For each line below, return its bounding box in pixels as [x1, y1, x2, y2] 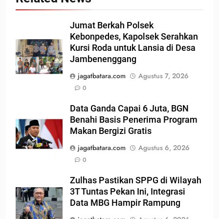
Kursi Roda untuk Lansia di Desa [70, 43, 196, 53]
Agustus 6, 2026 [138, 142, 190, 153]
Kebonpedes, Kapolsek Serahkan [70, 31, 198, 42]
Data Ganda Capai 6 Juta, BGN [70, 103, 189, 113]
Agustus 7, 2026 [138, 70, 189, 81]
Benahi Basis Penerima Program [70, 114, 197, 125]
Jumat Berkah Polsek [70, 20, 153, 30]
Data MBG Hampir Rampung [70, 197, 180, 208]
